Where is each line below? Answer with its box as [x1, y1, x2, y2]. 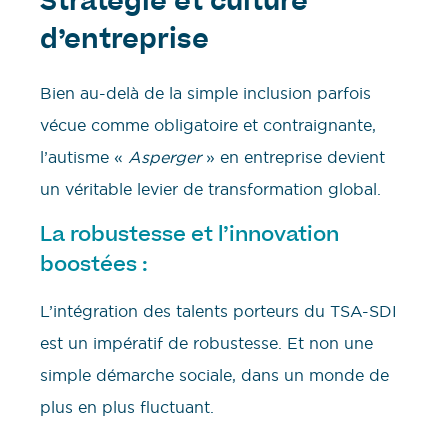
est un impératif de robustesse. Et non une [40, 333, 373, 354]
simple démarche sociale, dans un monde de [40, 365, 389, 386]
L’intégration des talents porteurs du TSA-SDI [40, 301, 397, 322]
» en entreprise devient [201, 146, 385, 167]
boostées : [40, 251, 148, 278]
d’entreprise [40, 28, 209, 55]
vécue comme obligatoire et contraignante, [40, 114, 376, 135]
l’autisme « [40, 146, 128, 167]
